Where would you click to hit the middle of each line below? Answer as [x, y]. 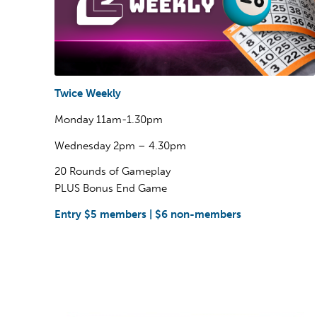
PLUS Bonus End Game [111, 189]
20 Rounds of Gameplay [113, 172]
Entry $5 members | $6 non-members [148, 215]
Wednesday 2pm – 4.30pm [120, 145]
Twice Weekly [88, 94]
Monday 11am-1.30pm [109, 119]
